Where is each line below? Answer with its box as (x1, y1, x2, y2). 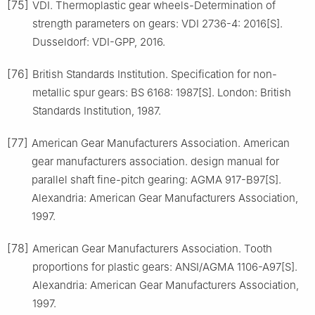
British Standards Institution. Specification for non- (32, 67, 277, 81)
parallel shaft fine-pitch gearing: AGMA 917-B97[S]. (32, 172, 281, 186)
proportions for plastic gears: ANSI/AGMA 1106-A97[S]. (32, 259, 297, 274)
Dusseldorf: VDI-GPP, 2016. (32, 34, 165, 49)
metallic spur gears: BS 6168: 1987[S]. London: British (32, 85, 291, 99)
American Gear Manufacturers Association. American (32, 136, 290, 150)
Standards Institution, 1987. (32, 103, 161, 117)
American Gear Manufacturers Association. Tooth (32, 241, 272, 255)
